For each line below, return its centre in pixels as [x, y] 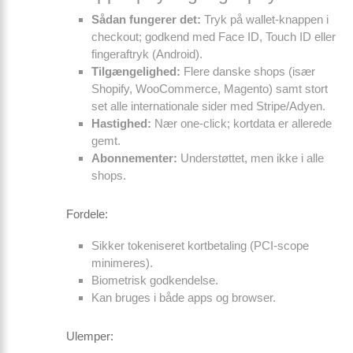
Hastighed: [121, 123]
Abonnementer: [134, 158]
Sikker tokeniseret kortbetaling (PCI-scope [200, 245]
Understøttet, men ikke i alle [251, 158]
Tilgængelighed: [136, 71]
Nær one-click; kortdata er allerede [242, 123]
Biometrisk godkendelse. [155, 280]
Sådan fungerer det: [146, 19]
